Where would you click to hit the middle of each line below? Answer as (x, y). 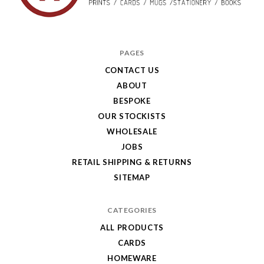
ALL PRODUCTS (132, 227)
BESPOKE (132, 100)
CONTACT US (132, 70)
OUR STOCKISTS (132, 116)
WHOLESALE (132, 131)
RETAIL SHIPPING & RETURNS (132, 162)
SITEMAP (132, 177)
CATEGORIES (132, 210)
